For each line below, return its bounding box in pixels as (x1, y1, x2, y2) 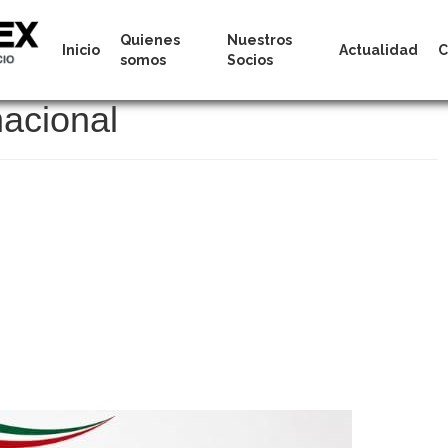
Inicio (62, 42, 100, 58)
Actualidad (338, 42, 418, 58)
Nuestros (227, 32, 293, 48)
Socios (227, 52, 274, 68)
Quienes (120, 32, 180, 48)
